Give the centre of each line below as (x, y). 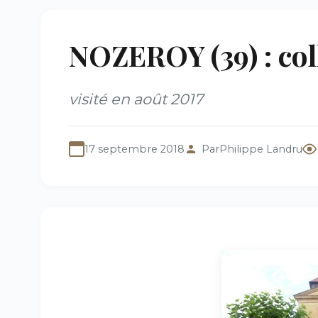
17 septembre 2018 (135, 149)
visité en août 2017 (136, 99)
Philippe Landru (261, 149)
